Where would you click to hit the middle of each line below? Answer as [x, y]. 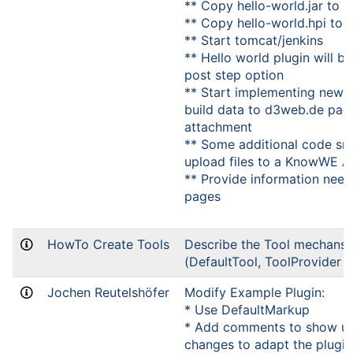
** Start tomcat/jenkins [254, 40]
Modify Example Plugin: [255, 292]
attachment [218, 127]
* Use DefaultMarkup [247, 310]
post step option [234, 75]
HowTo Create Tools [108, 244]
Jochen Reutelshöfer [108, 292]
